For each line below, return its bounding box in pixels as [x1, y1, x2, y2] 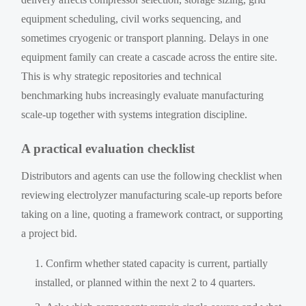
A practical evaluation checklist [21, 141, 195, 156]
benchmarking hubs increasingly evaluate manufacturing [21, 89, 264, 101]
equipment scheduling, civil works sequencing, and [21, 12, 242, 25]
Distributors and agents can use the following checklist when [21, 169, 283, 182]
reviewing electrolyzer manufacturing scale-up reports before [21, 189, 283, 201]
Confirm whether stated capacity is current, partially [46, 257, 268, 269]
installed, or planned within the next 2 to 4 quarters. [35, 276, 256, 288]
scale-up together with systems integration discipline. [21, 108, 248, 120]
